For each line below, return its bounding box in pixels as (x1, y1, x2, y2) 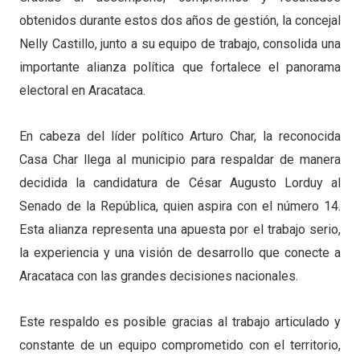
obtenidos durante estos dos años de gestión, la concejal (19, 12, 341, 28)
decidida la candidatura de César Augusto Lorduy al (19, 174, 341, 190)
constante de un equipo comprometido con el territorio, (19, 337, 341, 353)
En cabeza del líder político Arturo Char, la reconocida (19, 128, 341, 144)
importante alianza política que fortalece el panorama (19, 59, 341, 75)
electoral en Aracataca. (19, 82, 145, 98)
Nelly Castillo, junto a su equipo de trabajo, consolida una (19, 35, 341, 51)
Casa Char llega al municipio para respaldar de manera (19, 151, 341, 167)
